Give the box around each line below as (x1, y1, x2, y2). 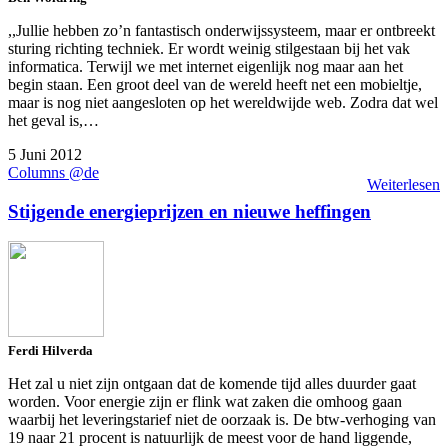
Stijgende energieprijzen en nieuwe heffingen (8, 200, 371, 222)
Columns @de (8, 163, 99, 181)
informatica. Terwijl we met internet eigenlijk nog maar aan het (8, 57, 403, 75)
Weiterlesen (367, 175, 440, 193)
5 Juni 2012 (8, 145, 82, 163)
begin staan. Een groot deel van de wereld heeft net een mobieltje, (8, 75, 422, 93)
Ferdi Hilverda (8, 343, 93, 359)
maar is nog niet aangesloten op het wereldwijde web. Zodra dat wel (8, 93, 438, 111)
